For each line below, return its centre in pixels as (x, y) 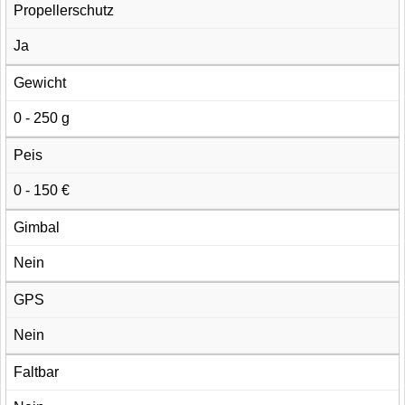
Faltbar (36, 372)
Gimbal (37, 228)
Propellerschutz (64, 11)
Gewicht (40, 83)
